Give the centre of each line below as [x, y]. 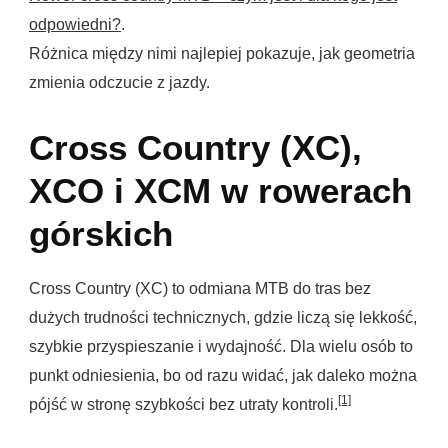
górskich [101, 234]
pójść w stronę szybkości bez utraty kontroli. [183, 404]
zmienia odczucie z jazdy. [119, 83]
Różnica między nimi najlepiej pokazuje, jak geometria [222, 54]
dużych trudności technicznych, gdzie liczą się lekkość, [223, 317]
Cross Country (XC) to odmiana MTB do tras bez [200, 288]
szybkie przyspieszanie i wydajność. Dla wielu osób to [221, 346]
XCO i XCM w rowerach [220, 191]
